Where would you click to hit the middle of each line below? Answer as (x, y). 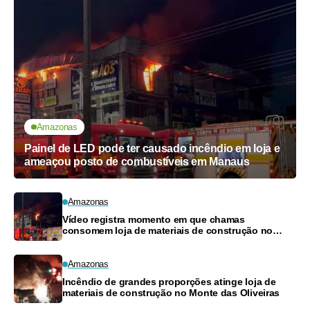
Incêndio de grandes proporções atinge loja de (169, 281)
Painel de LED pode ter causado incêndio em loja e (152, 148)
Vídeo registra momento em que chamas (154, 219)
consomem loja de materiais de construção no (167, 230)
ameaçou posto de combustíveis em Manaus (137, 161)
